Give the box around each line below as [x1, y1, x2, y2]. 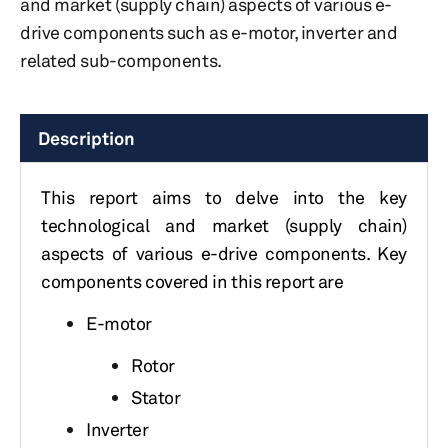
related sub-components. [20, 49, 222, 71]
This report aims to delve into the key [41, 186, 407, 208]
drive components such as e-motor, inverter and [20, 21, 398, 43]
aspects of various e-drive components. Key [41, 242, 407, 264]
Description [38, 127, 135, 149]
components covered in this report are [41, 270, 344, 292]
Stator [131, 386, 181, 408]
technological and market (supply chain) [41, 214, 407, 236]
